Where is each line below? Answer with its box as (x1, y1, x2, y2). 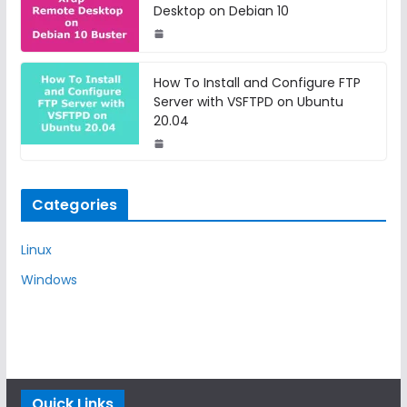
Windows (20, 271, 77, 290)
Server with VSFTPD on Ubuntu (153, 93, 343, 112)
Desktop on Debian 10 (153, 2, 289, 21)
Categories (31, 194, 118, 216)
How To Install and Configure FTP (153, 74, 361, 93)
